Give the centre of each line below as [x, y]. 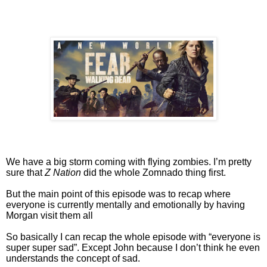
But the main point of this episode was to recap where [118, 194]
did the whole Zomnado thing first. [153, 172]
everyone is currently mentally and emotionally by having [125, 204]
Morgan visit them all [49, 215]
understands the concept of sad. [73, 258]
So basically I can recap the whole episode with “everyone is [133, 237]
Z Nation [63, 172]
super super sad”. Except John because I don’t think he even [133, 247]
